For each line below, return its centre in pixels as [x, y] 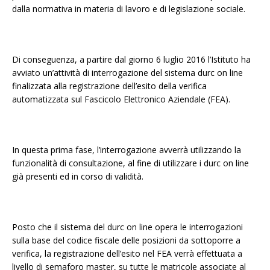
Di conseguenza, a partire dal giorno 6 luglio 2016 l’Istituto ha [131, 59]
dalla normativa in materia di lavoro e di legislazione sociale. [129, 8]
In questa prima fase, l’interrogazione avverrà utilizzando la [127, 149]
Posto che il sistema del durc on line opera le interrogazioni [127, 227]
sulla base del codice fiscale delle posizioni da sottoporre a [126, 240]
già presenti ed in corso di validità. [78, 176]
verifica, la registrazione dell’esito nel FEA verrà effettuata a [127, 253]
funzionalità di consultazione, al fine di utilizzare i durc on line [130, 163]
